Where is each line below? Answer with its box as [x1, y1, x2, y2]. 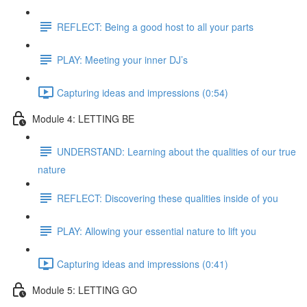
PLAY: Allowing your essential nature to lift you [57, 223, 256, 238]
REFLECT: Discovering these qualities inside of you [57, 191, 278, 205]
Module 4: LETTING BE [32, 111, 134, 125]
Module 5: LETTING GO [32, 282, 137, 297]
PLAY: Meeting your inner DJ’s [57, 52, 188, 66]
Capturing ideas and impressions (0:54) [57, 85, 228, 99]
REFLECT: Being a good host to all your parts [57, 19, 254, 34]
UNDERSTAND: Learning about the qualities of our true [57, 144, 296, 158]
